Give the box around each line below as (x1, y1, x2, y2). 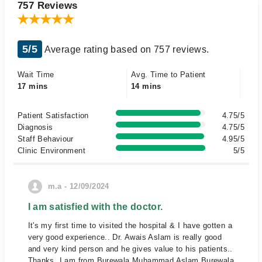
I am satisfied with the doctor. (27, 202, 163, 212)
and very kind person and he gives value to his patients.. (27, 244, 233, 253)
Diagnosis (18, 123, 53, 132)
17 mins (18, 82, 48, 91)
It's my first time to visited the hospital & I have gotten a (27, 221, 232, 230)
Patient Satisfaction (18, 111, 89, 120)
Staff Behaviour (18, 135, 74, 143)
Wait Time (18, 70, 54, 79)
